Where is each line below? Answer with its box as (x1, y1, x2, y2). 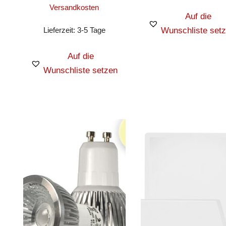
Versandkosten (49, 3, 99, 12)
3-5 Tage (77, 25, 105, 34)
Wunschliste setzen (43, 65, 118, 75)
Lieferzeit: (43, 25, 77, 34)
